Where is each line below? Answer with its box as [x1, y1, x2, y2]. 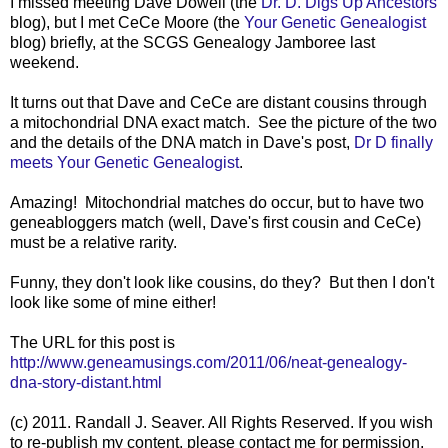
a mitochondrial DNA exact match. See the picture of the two [10, 113, 437, 131]
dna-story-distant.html [10, 373, 162, 391]
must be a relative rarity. [10, 233, 177, 251]
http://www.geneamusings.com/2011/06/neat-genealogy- [10, 353, 407, 371]
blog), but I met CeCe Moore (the [10, 13, 244, 31]
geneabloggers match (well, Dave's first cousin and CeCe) [10, 213, 421, 231]
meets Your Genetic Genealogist [10, 153, 239, 171]
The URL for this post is [10, 333, 175, 351]
